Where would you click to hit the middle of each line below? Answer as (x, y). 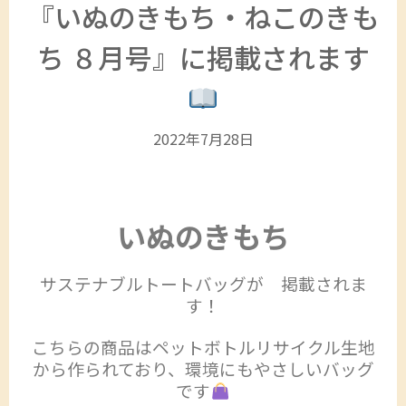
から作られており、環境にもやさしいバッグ (203, 369)
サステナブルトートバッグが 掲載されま (203, 283)
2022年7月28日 (203, 138)
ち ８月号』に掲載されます (203, 57)
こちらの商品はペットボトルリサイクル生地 (203, 347)
